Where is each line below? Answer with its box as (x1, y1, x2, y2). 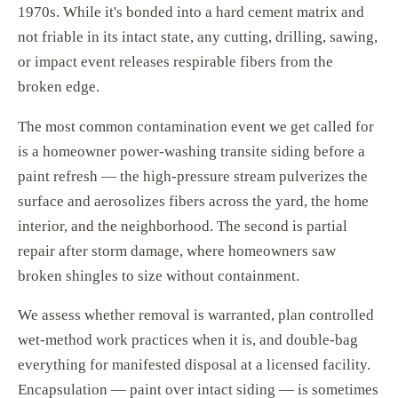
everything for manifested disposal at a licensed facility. (18, 356, 370, 374)
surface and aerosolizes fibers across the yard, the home (18, 192, 369, 210)
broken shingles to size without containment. (18, 267, 299, 284)
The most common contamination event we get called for (18, 117, 374, 135)
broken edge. (18, 78, 99, 96)
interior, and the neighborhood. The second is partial (18, 217, 347, 235)
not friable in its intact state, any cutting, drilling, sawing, (18, 28, 378, 46)
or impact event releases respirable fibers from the (18, 53, 333, 71)
